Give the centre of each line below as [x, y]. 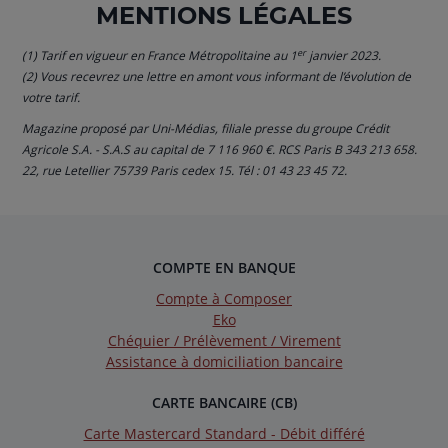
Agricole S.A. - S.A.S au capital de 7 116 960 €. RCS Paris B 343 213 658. [220, 149]
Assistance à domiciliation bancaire [224, 362]
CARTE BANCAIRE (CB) [224, 403]
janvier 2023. [344, 55]
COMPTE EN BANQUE [224, 268]
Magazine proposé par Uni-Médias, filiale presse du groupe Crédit [206, 128]
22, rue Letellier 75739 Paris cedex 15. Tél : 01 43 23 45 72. [185, 170]
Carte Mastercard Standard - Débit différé [224, 434]
